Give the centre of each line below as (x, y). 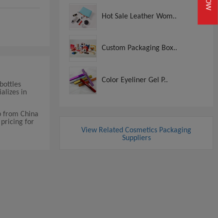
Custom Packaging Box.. (139, 48)
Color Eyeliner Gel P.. (135, 80)
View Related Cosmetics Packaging (136, 130)
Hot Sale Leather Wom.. (139, 16)
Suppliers (136, 138)
